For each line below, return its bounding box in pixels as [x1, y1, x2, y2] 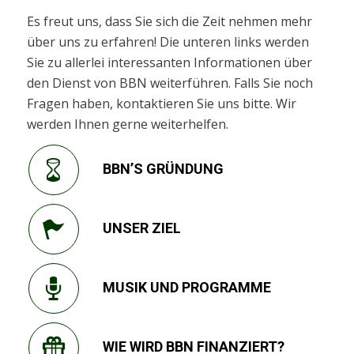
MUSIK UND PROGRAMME [102, 279, 271, 296]
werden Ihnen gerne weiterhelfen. [26, 115, 228, 133]
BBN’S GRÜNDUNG [102, 160, 224, 178]
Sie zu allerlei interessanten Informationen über [26, 53, 312, 71]
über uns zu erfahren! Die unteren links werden [26, 32, 309, 51]
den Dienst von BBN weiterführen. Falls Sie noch [26, 73, 313, 92]
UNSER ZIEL [102, 220, 181, 237]
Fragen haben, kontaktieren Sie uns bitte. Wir [26, 94, 296, 112]
